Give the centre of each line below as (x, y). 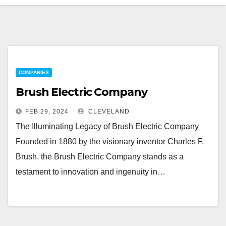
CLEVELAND (108, 111)
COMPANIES (34, 72)
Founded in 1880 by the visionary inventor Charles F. (110, 142)
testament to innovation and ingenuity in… (91, 172)
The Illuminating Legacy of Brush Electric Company (107, 126)
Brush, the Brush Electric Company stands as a (100, 157)
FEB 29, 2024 (47, 111)
